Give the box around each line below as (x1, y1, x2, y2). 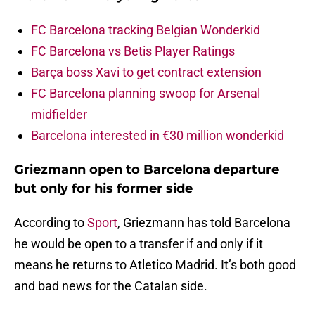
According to (14, 215, 87, 231)
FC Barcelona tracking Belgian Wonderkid (31, 22, 260, 38)
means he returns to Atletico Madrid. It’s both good (14, 257, 296, 273)
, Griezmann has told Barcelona (117, 215, 290, 231)
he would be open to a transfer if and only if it (14, 236, 263, 252)
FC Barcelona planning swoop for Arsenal (31, 86, 260, 101)
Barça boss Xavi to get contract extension (31, 65, 262, 80)
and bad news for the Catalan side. (14, 278, 207, 294)
